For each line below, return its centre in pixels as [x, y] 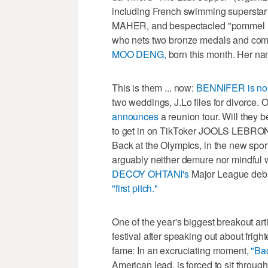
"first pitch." [135, 188]
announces [135, 116]
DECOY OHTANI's [151, 173]
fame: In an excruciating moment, [182, 250]
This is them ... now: [154, 87]
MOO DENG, [139, 54]
